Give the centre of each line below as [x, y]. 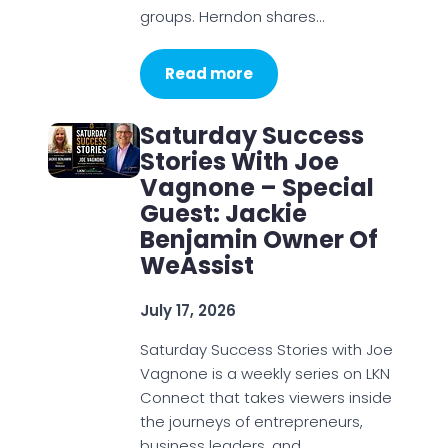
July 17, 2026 [187, 310]
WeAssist [196, 265]
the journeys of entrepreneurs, [251, 421]
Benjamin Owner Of [258, 239]
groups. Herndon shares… [231, 16]
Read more [208, 73]
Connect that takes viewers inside [265, 397]
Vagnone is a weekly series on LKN [264, 373]
